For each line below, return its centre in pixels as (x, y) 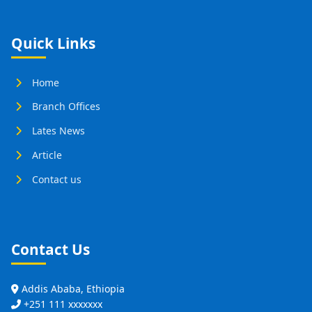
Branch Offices (66, 107)
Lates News (58, 131)
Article (47, 155)
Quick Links (53, 43)
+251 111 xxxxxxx (63, 304)
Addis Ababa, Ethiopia (73, 288)
